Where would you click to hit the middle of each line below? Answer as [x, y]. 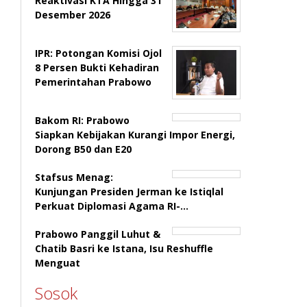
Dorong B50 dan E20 [84, 149]
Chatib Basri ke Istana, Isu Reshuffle [124, 248]
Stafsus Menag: [74, 177]
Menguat [58, 263]
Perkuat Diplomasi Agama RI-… [112, 206]
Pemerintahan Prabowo [94, 82]
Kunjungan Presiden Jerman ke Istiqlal [130, 192]
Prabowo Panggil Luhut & [98, 234]
